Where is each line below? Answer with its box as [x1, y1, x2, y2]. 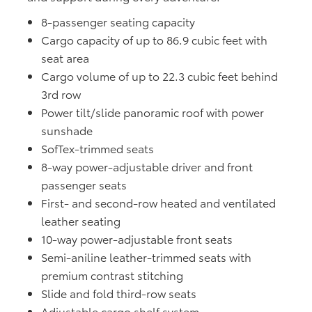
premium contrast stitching [41, 267, 183, 283]
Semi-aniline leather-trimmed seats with [41, 249, 251, 265]
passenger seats [41, 176, 127, 193]
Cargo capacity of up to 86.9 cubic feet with [41, 31, 267, 48]
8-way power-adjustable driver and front [41, 158, 253, 175]
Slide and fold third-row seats [41, 285, 196, 302]
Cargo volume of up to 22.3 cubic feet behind [41, 68, 278, 84]
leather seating [41, 212, 120, 229]
